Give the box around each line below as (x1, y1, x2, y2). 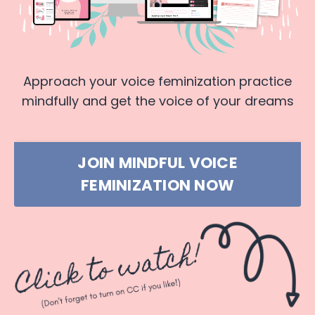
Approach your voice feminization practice (23, 72, 292, 91)
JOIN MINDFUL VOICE (77, 152, 238, 174)
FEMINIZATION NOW (81, 174, 234, 197)
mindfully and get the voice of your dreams (21, 92, 294, 110)
